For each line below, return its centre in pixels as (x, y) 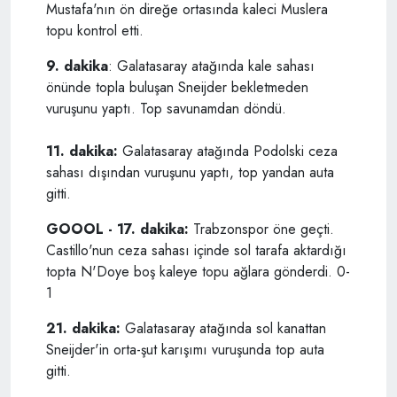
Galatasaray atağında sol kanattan (223, 329)
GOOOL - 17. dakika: (117, 230)
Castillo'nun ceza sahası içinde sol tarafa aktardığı (196, 251)
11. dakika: (82, 152)
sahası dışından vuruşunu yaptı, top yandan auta (190, 173)
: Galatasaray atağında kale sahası (211, 66)
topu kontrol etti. (95, 31)
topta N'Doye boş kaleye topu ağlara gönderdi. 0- (198, 272)
